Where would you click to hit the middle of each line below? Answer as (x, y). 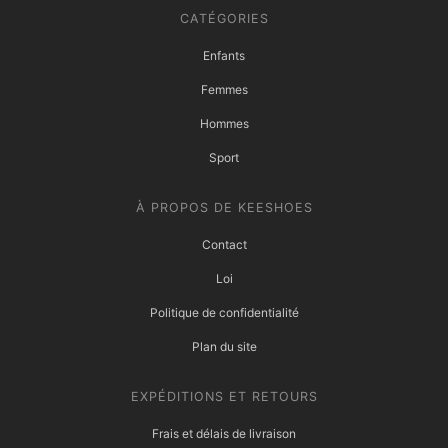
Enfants (224, 55)
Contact (224, 244)
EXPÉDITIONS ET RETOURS (224, 396)
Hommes (224, 123)
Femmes (224, 89)
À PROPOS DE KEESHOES (224, 207)
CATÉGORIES (224, 18)
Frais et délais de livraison (224, 433)
